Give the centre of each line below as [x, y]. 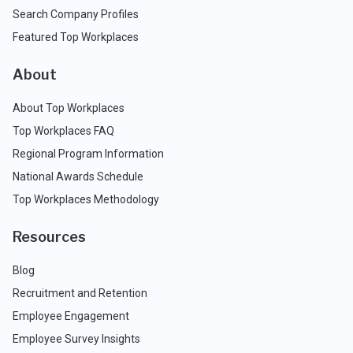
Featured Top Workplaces [76, 37]
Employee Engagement [71, 316]
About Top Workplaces [69, 108]
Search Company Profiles [76, 14]
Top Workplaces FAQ [63, 130]
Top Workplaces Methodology [86, 199]
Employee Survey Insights [76, 338]
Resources [49, 236]
